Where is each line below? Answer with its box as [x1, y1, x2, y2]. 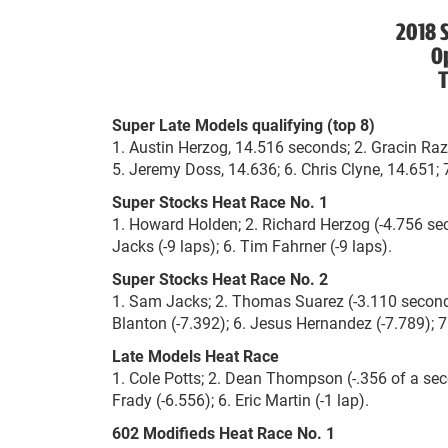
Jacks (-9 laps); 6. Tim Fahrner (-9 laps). [112, 235, 392, 256]
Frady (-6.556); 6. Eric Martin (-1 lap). [112, 389, 369, 410]
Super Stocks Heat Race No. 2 [112, 268, 328, 289]
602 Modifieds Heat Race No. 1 [112, 422, 335, 443]
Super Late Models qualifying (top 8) [112, 114, 375, 135]
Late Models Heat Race [112, 345, 279, 366]
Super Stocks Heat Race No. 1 [112, 191, 328, 212]
